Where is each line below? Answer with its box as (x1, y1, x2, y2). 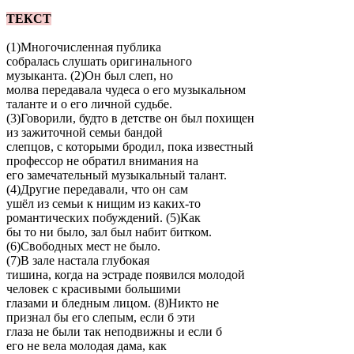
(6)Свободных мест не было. (6, 239, 160, 253)
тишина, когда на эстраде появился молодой (6, 267, 245, 281)
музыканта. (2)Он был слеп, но (6, 68, 173, 82)
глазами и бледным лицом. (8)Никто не (6, 296, 219, 310)
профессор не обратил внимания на (6, 153, 198, 168)
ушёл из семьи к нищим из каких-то (6, 196, 201, 210)
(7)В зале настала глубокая (6, 253, 149, 267)
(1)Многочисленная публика (6, 40, 161, 54)
